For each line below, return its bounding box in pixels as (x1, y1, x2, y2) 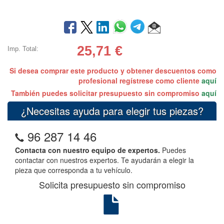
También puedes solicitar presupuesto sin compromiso (11, 87, 201, 98)
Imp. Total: (7, 44, 38, 52)
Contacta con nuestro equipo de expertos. (15, 144, 160, 155)
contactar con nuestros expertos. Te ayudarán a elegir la (15, 154, 194, 165)
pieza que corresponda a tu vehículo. (15, 164, 132, 175)
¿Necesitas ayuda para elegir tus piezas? (20, 103, 203, 118)
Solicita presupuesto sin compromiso (38, 177, 185, 191)
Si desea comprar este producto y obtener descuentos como (9, 65, 216, 75)
